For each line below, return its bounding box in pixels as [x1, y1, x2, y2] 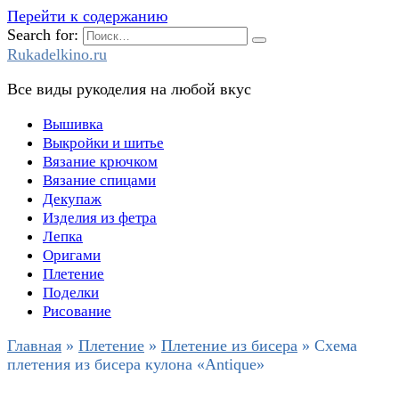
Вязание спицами [43, 172, 156, 189]
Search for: [7, 26, 78, 44]
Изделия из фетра [43, 209, 157, 226]
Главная [7, 337, 61, 354]
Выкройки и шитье [43, 134, 164, 151]
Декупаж [43, 191, 102, 208]
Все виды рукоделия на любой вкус [7, 80, 251, 98]
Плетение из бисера [161, 337, 297, 354]
